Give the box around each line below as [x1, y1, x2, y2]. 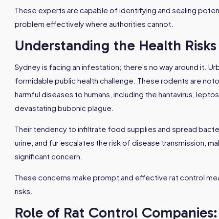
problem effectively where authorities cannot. [15, 19, 174, 28]
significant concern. [15, 152, 83, 161]
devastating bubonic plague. [15, 103, 114, 112]
